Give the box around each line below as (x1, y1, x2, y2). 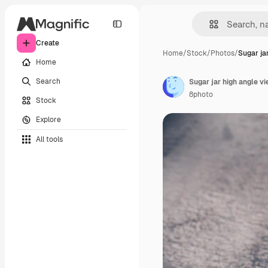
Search (36, 76, 60, 86)
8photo (189, 90, 213, 99)
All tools (36, 134, 63, 144)
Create (36, 38, 59, 48)
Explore (36, 114, 61, 124)
